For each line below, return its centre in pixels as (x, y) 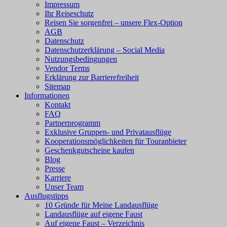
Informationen (47, 95)
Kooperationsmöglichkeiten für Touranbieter (116, 141)
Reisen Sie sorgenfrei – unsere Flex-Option (113, 22)
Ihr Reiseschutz (69, 13)
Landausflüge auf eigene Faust (93, 214)
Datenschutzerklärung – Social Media (105, 50)
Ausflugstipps (46, 196)
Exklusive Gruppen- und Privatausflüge (108, 132)
